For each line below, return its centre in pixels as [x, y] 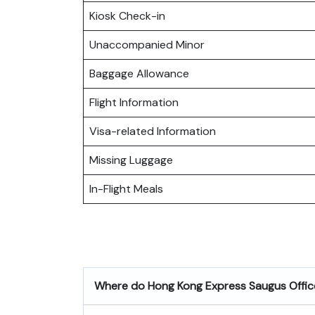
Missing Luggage [131, 160]
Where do [121, 285]
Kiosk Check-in [127, 15]
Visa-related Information [153, 131]
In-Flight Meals [126, 188]
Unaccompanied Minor [147, 44]
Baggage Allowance [139, 73]
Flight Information [134, 102]
